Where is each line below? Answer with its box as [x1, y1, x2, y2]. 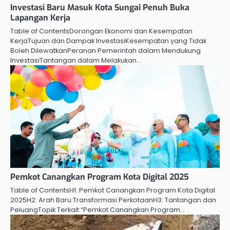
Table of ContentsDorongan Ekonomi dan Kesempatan [10, 26, 193, 36]
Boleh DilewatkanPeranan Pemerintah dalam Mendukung [10, 46, 201, 56]
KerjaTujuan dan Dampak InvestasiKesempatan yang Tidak [10, 36, 206, 46]
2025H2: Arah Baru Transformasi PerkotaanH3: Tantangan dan [10, 195, 216, 205]
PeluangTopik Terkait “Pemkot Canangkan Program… [10, 205, 185, 215]
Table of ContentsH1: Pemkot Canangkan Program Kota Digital [10, 185, 215, 196]
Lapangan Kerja [10, 12, 70, 24]
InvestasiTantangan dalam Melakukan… [10, 55, 141, 66]
